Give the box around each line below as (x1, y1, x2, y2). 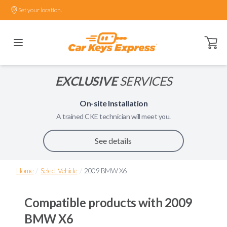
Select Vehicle (40, 166, 78, 175)
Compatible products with (24, 195, 165, 210)
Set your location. (18, 6, 62, 14)
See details (95, 136, 132, 145)
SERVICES (117, 73, 172, 88)
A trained (56, 112, 85, 121)
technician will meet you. (98, 112, 171, 121)
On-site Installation (80, 98, 147, 108)
